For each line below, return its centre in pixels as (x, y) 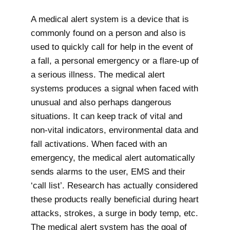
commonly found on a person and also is (108, 33)
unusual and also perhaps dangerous (101, 102)
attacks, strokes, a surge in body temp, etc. (114, 213)
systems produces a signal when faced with (114, 89)
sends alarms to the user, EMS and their (108, 172)
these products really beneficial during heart (115, 199)
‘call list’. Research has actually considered (114, 186)
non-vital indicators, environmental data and (114, 130)
